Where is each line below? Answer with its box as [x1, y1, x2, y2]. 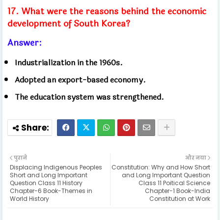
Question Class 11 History [10, 178, 82, 187]
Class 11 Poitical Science [138, 178, 210, 187]
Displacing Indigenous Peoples [10, 163, 102, 171]
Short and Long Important [10, 170, 87, 179]
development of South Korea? [7, 16, 130, 30]
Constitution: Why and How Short [111, 163, 210, 171]
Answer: [7, 35, 42, 50]
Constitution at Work [149, 194, 210, 203]
